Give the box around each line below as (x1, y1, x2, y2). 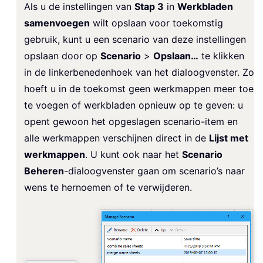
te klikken (198, 50, 244, 62)
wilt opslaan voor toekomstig (90, 17, 223, 29)
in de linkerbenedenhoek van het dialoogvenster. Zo (24, 66, 254, 79)
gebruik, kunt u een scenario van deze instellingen (24, 33, 246, 46)
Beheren (24, 165, 64, 177)
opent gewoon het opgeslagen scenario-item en (24, 116, 238, 128)
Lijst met (209, 132, 248, 144)
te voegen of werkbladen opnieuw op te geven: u (24, 99, 243, 112)
